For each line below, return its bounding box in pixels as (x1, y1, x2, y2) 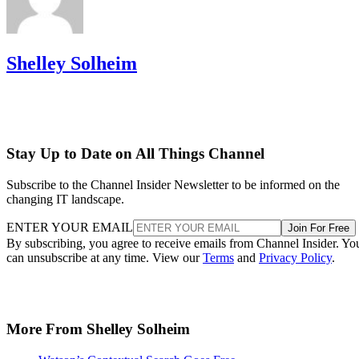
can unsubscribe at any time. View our (6, 251, 203, 265)
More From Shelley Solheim (6, 320, 190, 337)
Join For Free (288, 222, 349, 235)
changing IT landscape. (6, 192, 124, 207)
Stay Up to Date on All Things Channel (6, 145, 264, 163)
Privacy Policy (259, 251, 332, 265)
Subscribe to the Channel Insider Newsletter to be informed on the (6, 178, 340, 192)
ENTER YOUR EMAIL (6, 220, 133, 235)
